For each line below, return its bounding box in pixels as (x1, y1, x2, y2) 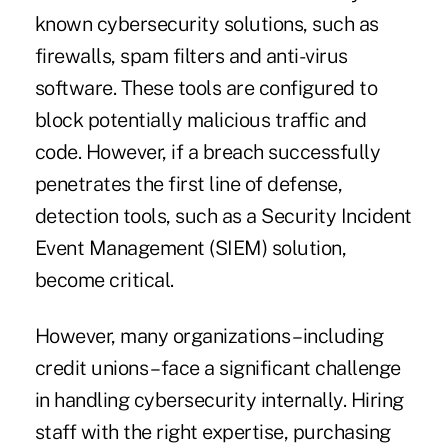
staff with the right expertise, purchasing (34, 420, 391, 445)
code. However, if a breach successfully (34, 140, 381, 165)
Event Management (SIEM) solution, (34, 236, 347, 261)
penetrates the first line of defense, (34, 172, 343, 197)
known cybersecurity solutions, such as (34, 12, 379, 37)
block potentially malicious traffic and (34, 108, 367, 133)
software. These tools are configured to (34, 76, 378, 101)
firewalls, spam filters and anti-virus (34, 44, 348, 69)
